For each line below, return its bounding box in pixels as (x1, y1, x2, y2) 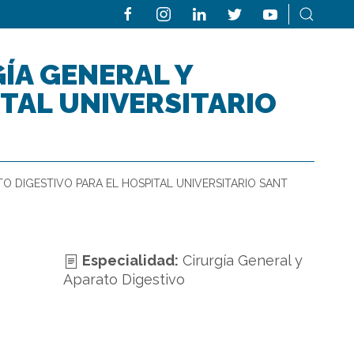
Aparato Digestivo (62, 271, 185, 288)
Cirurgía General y (182, 252, 303, 269)
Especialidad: (78, 252, 179, 269)
